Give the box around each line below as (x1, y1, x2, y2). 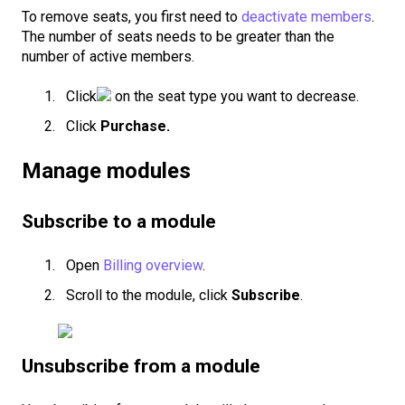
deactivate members (241, 7, 372, 25)
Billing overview (103, 256, 202, 274)
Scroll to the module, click (66, 287, 231, 305)
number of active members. (22, 47, 194, 65)
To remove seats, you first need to (22, 7, 241, 25)
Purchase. (100, 118, 170, 136)
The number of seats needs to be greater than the (22, 27, 334, 45)
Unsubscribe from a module (22, 355, 260, 378)
